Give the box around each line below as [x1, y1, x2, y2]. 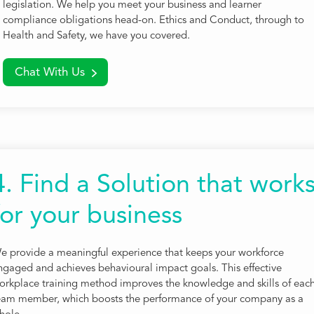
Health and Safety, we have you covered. [3, 31, 190, 42]
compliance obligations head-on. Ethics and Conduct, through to [3, 15, 304, 27]
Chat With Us [14, 67, 85, 79]
